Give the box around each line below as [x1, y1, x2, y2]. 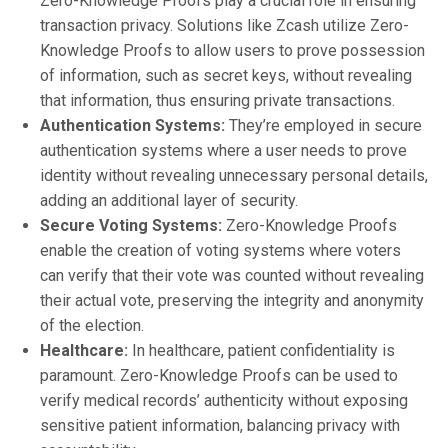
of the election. [40, 315, 144, 335]
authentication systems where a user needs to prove [40, 140, 407, 160]
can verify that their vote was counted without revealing [40, 265, 424, 285]
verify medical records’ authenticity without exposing [40, 390, 408, 410]
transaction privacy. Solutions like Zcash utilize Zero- [40, 15, 409, 35]
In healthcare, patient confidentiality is [128, 340, 395, 360]
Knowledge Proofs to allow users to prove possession [40, 40, 425, 60]
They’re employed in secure [225, 115, 422, 135]
